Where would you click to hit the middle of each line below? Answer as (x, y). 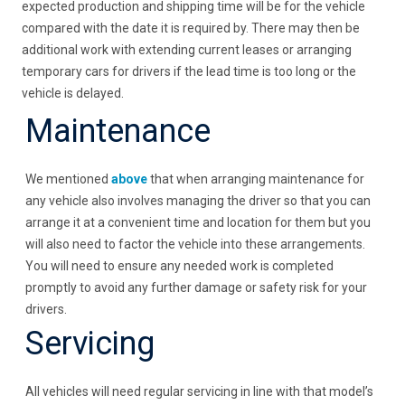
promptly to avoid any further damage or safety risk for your (197, 288)
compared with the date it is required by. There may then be (191, 28)
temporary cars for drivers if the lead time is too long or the (189, 72)
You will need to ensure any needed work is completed (180, 266)
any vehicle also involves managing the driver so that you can (198, 201)
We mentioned (69, 179)
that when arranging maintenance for (256, 179)
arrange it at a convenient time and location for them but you (198, 223)
